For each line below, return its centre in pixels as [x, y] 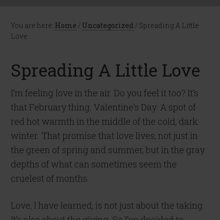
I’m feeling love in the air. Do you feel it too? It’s [105, 93]
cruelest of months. [50, 178]
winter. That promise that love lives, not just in [105, 136]
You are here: [33, 25]
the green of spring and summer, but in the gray [108, 150]
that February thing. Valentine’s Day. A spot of [104, 107]
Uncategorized [108, 25]
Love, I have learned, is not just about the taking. [108, 205]
